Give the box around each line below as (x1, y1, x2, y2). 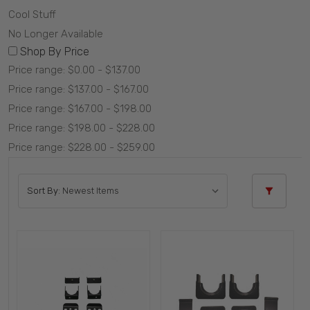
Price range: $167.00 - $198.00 (8, 102, 152, 115)
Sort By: (26, 185, 60, 196)
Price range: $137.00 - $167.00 (8, 83, 149, 95)
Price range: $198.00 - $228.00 (8, 122, 155, 134)
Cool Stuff (8, 8, 56, 21)
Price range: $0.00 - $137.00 (8, 64, 140, 76)
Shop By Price (20, 45, 89, 58)
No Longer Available (8, 28, 103, 40)
